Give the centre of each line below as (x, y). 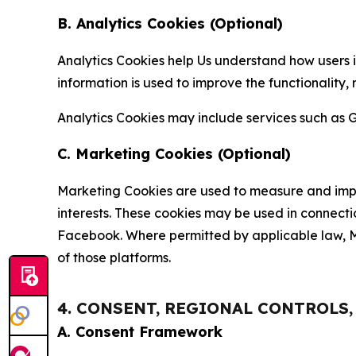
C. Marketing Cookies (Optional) (174, 154)
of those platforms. (114, 257)
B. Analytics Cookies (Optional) (170, 23)
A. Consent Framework (140, 332)
